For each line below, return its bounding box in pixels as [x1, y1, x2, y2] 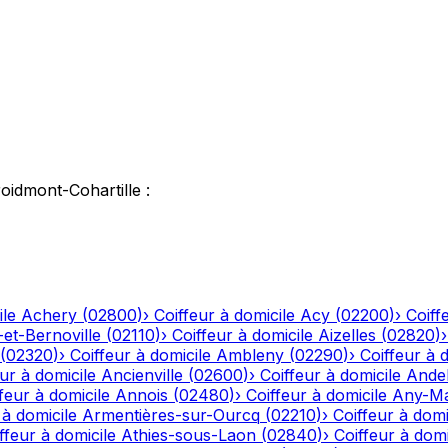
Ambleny [216, 345, 284, 366]
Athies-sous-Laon [121, 425, 256, 446]
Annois [115, 385, 168, 406]
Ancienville [101, 365, 183, 386]
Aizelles [318, 325, 376, 346]
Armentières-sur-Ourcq [82, 405, 260, 426]
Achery [21, 305, 77, 326]
